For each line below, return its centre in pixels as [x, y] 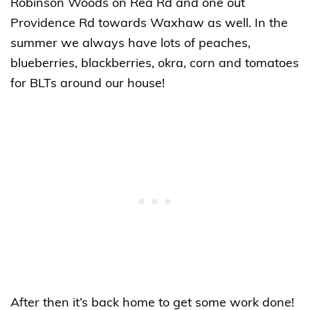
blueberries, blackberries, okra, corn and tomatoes [155, 64]
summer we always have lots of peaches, [130, 44]
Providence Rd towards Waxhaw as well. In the [149, 24]
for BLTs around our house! [88, 84]
